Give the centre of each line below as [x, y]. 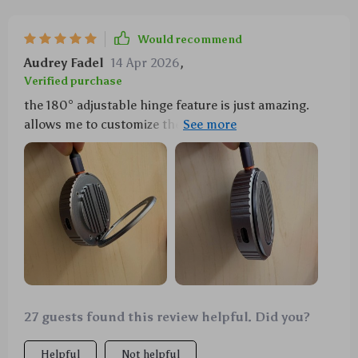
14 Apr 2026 [145, 63]
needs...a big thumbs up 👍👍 [108, 144]
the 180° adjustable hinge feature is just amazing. [167, 105]
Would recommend [190, 39]
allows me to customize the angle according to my [168, 125]
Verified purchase [73, 82]
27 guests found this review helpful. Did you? [167, 317]
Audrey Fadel [64, 63]
